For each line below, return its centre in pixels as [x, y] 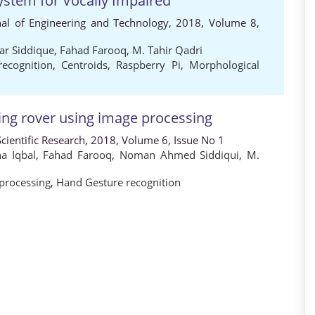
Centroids [84, 65]
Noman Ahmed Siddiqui [179, 155]
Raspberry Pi [148, 65]
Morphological [224, 65]
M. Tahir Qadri [167, 50]
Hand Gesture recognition [118, 182]
